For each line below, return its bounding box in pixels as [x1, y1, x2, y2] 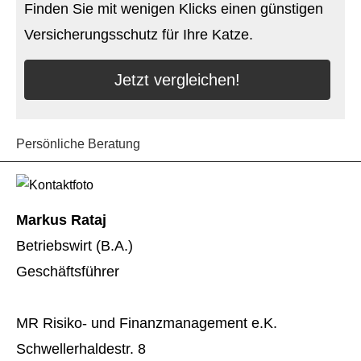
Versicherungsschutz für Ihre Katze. [24, 27, 253, 44]
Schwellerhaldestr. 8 [16, 341, 146, 358]
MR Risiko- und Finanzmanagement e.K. [16, 315, 277, 332]
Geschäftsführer [16, 263, 119, 280]
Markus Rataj [16, 212, 106, 229]
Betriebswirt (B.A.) [16, 238, 133, 255]
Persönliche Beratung [16, 137, 140, 151]
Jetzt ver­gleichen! [114, 70, 241, 89]
